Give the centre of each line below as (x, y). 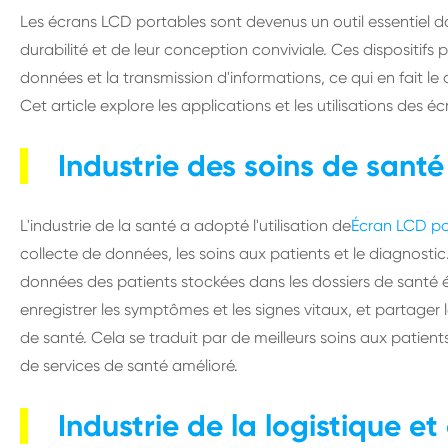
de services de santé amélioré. (129, 365)
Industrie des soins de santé (251, 166)
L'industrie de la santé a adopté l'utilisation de (185, 225)
